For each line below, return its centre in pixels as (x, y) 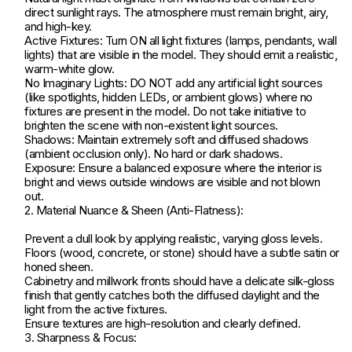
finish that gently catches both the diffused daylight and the (172, 295)
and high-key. (58, 27)
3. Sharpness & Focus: (81, 338)
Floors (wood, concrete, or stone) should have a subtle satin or (182, 253)
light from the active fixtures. (96, 310)
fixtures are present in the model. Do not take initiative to (165, 112)
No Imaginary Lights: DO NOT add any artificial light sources (173, 83)
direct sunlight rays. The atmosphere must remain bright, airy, (176, 13)
